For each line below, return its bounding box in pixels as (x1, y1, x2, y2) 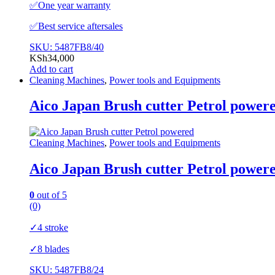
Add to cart (29, 63, 73, 74)
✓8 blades (29, 244, 69, 255)
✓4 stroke (29, 222, 68, 233)
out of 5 (34, 190, 67, 201)
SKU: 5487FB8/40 (29, 41, 104, 52)
